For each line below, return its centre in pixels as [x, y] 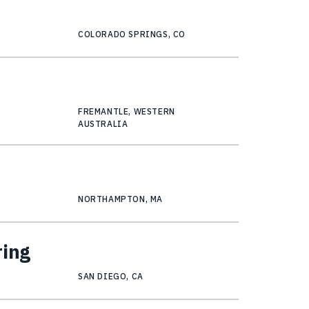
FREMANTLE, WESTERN [127, 112]
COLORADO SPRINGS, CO [132, 34]
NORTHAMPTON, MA [121, 199]
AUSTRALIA [103, 124]
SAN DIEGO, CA [111, 277]
